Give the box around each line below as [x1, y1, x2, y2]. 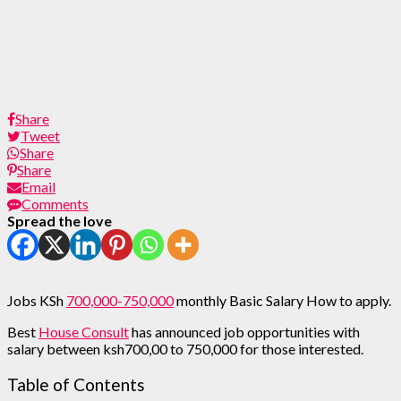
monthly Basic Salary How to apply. [174, 291, 391, 309]
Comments [21, 194, 89, 212]
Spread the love [7, 211, 112, 229]
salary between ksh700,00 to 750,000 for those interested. [7, 339, 363, 357]
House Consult [38, 322, 129, 340]
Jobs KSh [7, 291, 66, 309]
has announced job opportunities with [129, 322, 360, 340]
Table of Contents [7, 373, 145, 395]
